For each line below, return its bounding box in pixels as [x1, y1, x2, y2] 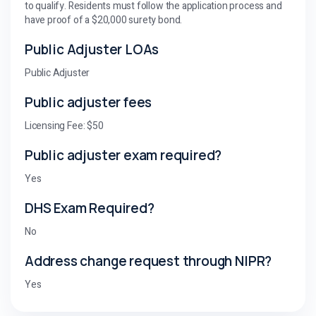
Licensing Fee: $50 [25, 118, 104, 133]
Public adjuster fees [25, 92, 152, 111]
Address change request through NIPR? [25, 251, 272, 270]
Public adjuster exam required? [25, 145, 222, 164]
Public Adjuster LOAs [25, 39, 159, 59]
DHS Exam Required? [25, 198, 154, 217]
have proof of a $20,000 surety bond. [25, 12, 183, 28]
